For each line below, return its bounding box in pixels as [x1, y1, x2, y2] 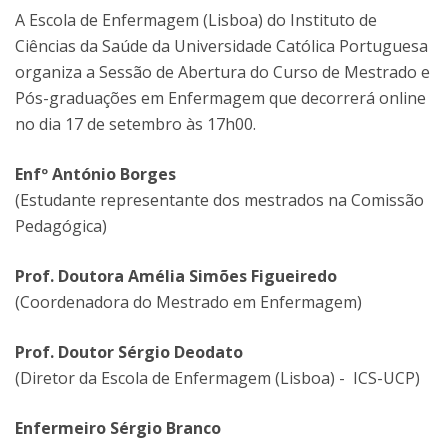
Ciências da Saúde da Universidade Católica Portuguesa [15, 35, 428, 57]
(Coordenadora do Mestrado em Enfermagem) [15, 291, 362, 313]
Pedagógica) [15, 215, 107, 237]
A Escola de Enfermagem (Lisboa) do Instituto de [15, 9, 377, 31]
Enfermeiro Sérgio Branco [15, 417, 221, 439]
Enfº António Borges [15, 163, 176, 185]
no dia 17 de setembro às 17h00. [15, 113, 256, 135]
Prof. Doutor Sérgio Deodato [15, 341, 243, 363]
